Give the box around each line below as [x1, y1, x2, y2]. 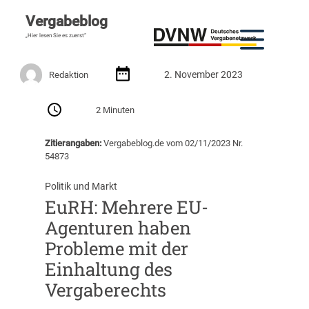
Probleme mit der [44, 237, 188, 261]
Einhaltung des [44, 257, 172, 281]
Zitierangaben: [44, 137, 101, 148]
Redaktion [49, 69, 89, 80]
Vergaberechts [44, 278, 166, 302]
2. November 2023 [164, 68, 243, 80]
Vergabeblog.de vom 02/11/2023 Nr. [101, 137, 243, 148]
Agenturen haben [44, 216, 191, 240]
